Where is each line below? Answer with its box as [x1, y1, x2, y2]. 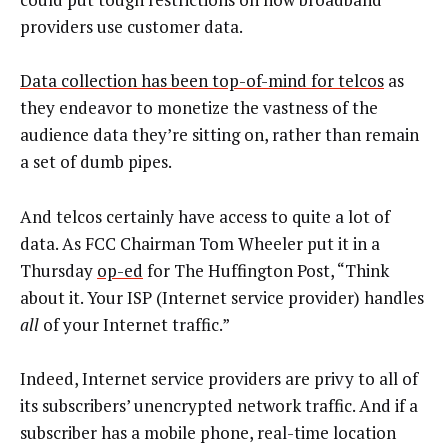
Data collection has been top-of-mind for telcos [20, 69, 384, 93]
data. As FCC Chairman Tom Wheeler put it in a [20, 231, 380, 255]
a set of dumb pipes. [20, 150, 172, 174]
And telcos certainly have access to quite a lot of [20, 204, 390, 228]
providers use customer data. [20, 14, 243, 38]
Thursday [20, 258, 97, 282]
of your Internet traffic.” [39, 312, 230, 336]
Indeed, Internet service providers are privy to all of [20, 367, 418, 391]
